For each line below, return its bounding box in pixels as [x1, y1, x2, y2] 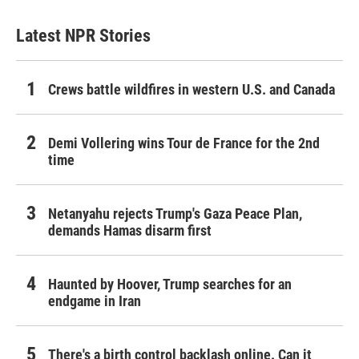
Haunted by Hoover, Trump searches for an [48, 276, 292, 293]
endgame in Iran [48, 292, 141, 310]
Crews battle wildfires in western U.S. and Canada [48, 81, 335, 99]
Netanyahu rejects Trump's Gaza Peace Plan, [48, 205, 302, 223]
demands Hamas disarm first [48, 222, 212, 240]
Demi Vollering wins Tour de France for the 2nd [48, 135, 320, 152]
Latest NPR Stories [16, 26, 151, 46]
